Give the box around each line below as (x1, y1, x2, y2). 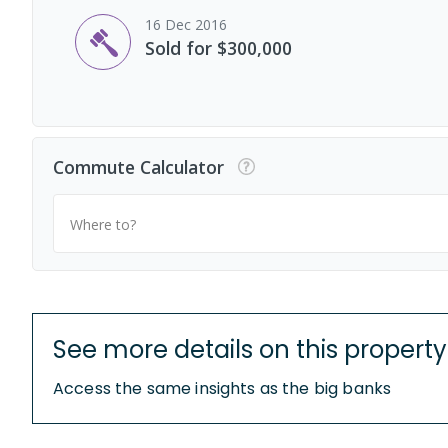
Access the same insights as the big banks (53, 377, 392, 401)
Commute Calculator (53, 155, 224, 180)
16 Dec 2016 (145, 14, 227, 34)
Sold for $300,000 (145, 35, 292, 60)
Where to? (70, 214, 136, 234)
